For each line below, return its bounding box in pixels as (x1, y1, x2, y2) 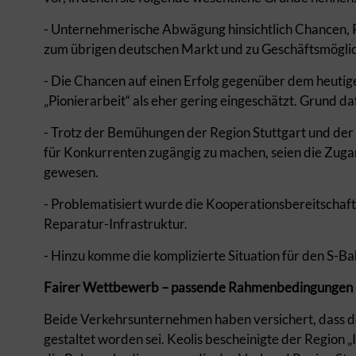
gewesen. (44, 164, 99, 180)
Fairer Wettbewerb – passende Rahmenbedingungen (44, 279, 353, 296)
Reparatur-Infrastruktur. (44, 215, 188, 232)
